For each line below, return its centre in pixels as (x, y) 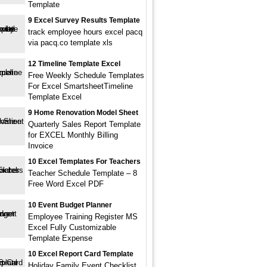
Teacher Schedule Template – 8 (83, 173)
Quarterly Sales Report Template (84, 124)
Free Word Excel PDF (66, 184)
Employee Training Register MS (83, 217)
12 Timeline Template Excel (74, 64)
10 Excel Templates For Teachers (84, 162)
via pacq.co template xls (70, 43)
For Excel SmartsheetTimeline (80, 86)
